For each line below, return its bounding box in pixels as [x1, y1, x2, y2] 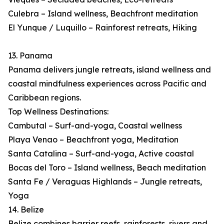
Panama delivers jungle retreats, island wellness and [8, 64, 211, 75]
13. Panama [8, 50, 52, 61]
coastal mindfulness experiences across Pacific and [8, 78, 206, 89]
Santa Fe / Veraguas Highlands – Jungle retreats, [8, 176, 202, 187]
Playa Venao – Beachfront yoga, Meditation [8, 134, 178, 145]
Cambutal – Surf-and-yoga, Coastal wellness [8, 120, 182, 131]
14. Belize [8, 204, 44, 215]
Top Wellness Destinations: [8, 106, 108, 117]
